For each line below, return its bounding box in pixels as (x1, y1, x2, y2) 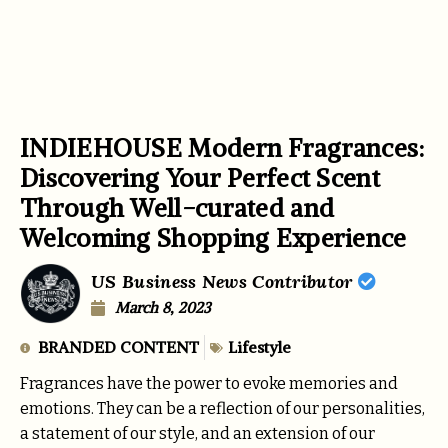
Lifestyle (228, 337, 291, 358)
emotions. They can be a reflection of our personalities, (20, 399, 425, 419)
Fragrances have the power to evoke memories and (20, 374, 398, 394)
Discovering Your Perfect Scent (20, 161, 380, 194)
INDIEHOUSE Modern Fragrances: (20, 131, 425, 164)
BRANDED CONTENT (38, 337, 199, 358)
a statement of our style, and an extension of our (20, 424, 375, 444)
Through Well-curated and (20, 191, 335, 224)
